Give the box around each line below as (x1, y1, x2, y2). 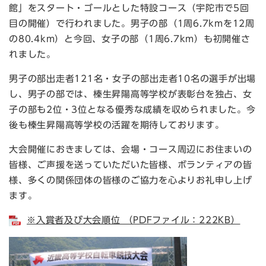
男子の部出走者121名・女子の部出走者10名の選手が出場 (9, 74, 256, 83)
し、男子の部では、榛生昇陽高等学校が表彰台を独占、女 (9, 90, 252, 99)
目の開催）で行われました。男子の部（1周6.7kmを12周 (9, 19, 255, 28)
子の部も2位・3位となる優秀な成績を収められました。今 (9, 105, 256, 114)
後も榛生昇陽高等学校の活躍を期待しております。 (9, 121, 224, 129)
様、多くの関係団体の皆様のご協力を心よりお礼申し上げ (9, 176, 252, 185)
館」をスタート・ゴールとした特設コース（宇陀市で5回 (9, 4, 249, 12)
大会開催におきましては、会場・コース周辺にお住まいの (9, 145, 252, 154)
